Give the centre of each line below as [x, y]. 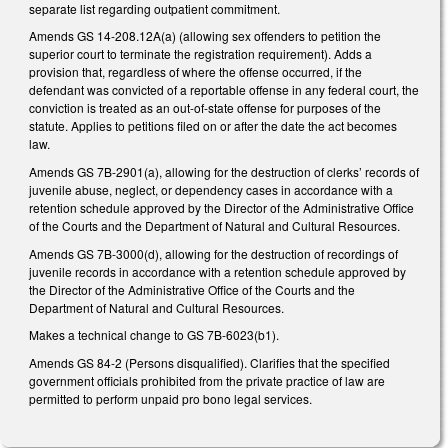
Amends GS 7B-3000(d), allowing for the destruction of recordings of [213, 253]
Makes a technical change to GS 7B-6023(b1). [154, 335]
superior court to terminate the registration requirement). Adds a [200, 54]
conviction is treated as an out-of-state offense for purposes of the [205, 108]
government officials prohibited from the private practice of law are [207, 380]
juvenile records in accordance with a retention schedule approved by [217, 271]
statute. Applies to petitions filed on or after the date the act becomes [213, 126]
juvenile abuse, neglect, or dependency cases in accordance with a [211, 190]
